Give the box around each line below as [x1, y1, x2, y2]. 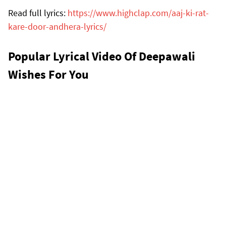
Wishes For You [8, 66, 89, 82]
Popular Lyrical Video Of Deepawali [8, 48, 195, 64]
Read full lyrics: [8, 7, 68, 19]
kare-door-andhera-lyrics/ [8, 20, 106, 32]
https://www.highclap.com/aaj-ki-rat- [68, 7, 209, 19]
